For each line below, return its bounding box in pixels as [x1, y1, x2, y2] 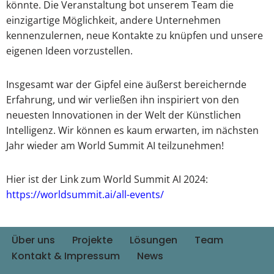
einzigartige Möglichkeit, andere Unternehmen [6, 13, 221, 28]
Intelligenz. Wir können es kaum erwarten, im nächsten [6, 124, 259, 138]
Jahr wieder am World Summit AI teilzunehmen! [6, 139, 224, 153]
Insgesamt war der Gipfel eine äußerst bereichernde [6, 78, 246, 92]
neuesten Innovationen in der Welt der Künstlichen [6, 108, 241, 122]
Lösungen [130, 233, 177, 248]
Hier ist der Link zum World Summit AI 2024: [6, 172, 208, 187]
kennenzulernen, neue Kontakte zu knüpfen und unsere [6, 29, 263, 43]
